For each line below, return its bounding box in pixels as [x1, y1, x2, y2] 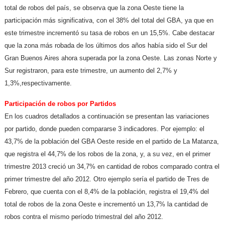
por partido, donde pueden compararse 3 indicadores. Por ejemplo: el [5, 125, 205, 133]
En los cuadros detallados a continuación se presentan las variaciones [5, 113, 210, 121]
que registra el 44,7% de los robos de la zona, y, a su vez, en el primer [5, 150, 211, 158]
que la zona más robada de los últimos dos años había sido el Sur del [5, 42, 208, 50]
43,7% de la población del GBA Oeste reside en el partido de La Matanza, [5, 138, 219, 146]
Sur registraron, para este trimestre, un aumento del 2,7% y [5, 67, 178, 75]
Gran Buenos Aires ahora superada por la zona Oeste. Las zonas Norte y [5, 54, 217, 62]
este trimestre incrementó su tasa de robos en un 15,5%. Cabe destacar [5, 29, 215, 37]
